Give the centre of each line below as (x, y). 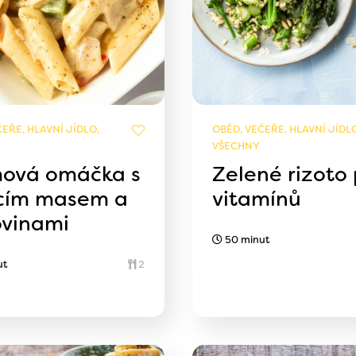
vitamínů (256, 199)
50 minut (246, 240)
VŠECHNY (236, 146)
